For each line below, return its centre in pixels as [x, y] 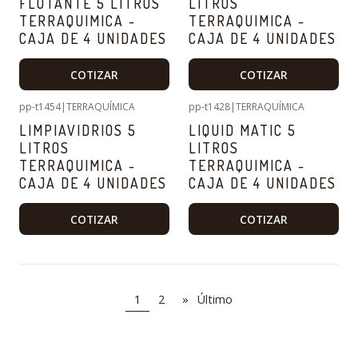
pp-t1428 [209, 107]
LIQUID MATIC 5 [243, 131]
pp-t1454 [40, 107]
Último [215, 299]
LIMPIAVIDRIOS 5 [78, 131]
